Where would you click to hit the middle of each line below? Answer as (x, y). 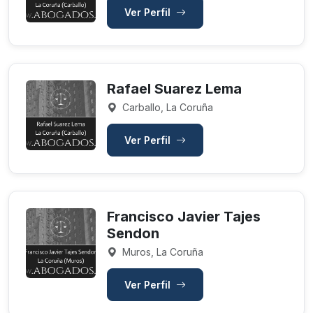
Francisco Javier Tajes (184, 217)
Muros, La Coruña (161, 252)
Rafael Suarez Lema (174, 89)
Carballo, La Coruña (166, 107)
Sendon (133, 233)
